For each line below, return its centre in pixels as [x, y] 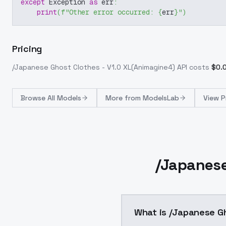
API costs [192, 67]
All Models [64, 98]
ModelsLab [161, 98]
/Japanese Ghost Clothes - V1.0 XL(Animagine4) [94, 67]
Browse [34, 98]
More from [124, 98]
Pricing [27, 49]
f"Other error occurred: [109, 12]
